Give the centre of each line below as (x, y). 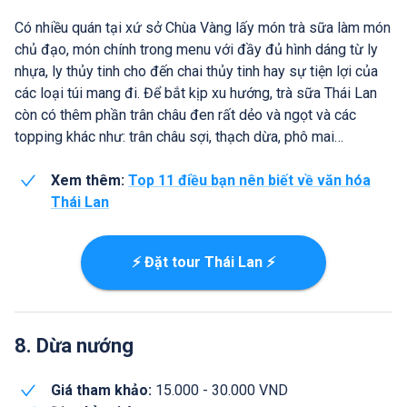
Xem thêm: (88, 180)
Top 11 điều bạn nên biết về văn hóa (249, 180)
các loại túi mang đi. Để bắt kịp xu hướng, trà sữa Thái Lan (196, 93)
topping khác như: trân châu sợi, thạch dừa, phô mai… (179, 136)
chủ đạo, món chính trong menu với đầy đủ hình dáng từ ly (196, 49)
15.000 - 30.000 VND (220, 390)
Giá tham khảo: (101, 390)
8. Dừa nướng (74, 345)
